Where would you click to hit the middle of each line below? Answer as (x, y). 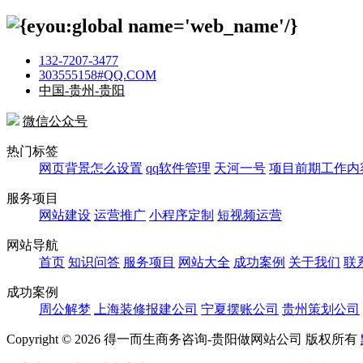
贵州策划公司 (321, 310)
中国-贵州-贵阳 (82, 91)
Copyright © (41, 340)
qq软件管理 (178, 169)
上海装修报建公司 (146, 310)
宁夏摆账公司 (240, 310)
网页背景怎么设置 (91, 169)
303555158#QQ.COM (98, 75)
